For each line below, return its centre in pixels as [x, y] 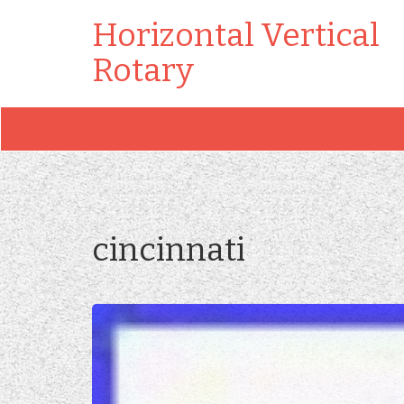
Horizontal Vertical [236, 35]
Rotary [143, 70]
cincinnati [169, 250]
